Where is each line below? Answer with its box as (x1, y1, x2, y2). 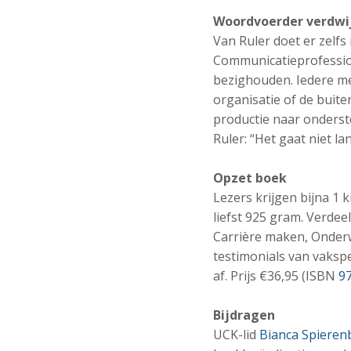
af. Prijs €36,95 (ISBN (213, 267, 338, 285)
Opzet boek (213, 169, 287, 187)
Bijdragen (213, 306, 275, 324)
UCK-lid (213, 326, 259, 344)
